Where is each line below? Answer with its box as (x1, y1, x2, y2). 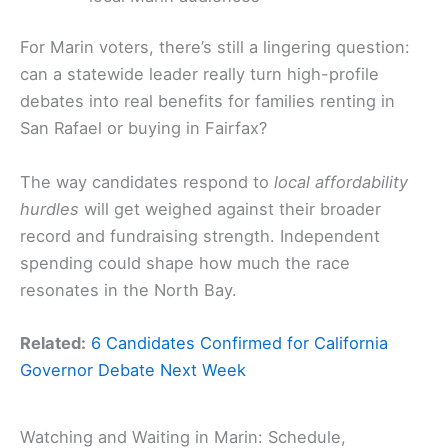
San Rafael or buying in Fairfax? (20, 118, 267, 139)
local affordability (274, 171, 408, 192)
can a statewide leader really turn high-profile (20, 64, 379, 85)
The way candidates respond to (20, 171, 274, 192)
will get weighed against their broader (79, 198, 381, 219)
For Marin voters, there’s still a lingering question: (20, 37, 410, 58)
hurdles (20, 198, 79, 219)
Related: (20, 332, 86, 353)
